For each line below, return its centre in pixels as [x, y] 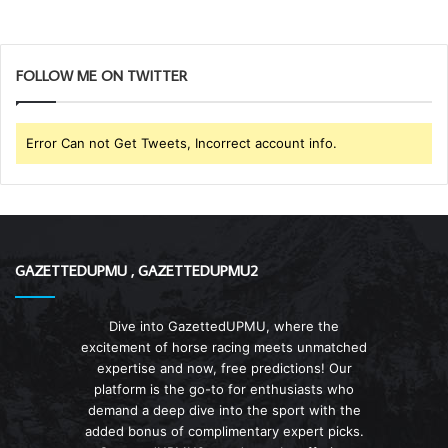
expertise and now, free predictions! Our [224, 367]
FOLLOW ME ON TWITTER [101, 75]
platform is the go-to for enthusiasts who [224, 388]
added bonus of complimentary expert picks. [224, 430]
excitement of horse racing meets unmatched [224, 346]
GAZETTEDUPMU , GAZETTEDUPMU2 [136, 270]
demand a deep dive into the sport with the [224, 409]
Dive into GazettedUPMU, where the [224, 325]
